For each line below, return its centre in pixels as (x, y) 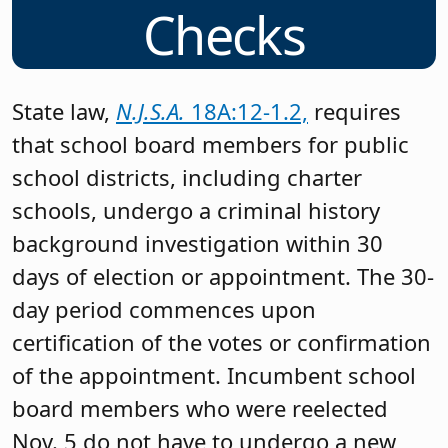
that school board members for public (210, 144)
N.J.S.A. (153, 111)
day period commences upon (164, 309)
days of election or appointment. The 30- (223, 276)
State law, (64, 111)
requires (354, 111)
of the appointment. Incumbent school (214, 375)
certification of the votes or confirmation (221, 342)
